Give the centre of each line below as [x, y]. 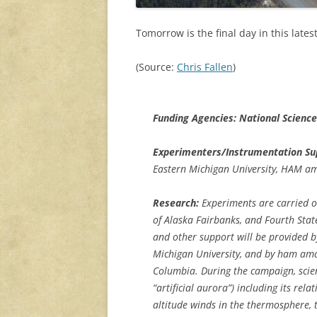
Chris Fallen [205, 67]
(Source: [156, 67]
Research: [176, 202]
